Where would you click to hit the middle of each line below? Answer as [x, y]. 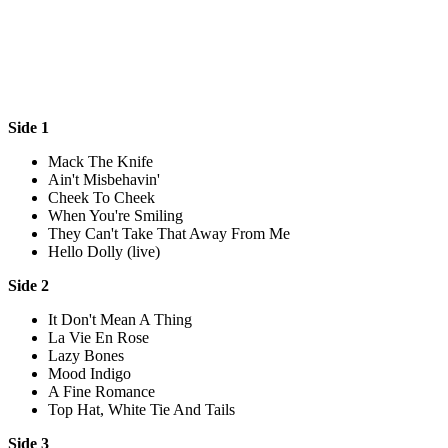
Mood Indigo [89, 373]
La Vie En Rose [98, 337]
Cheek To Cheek [101, 197]
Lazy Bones [86, 355]
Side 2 [28, 285]
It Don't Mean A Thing [120, 319]
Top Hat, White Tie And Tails [141, 409]
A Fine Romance [101, 391]
